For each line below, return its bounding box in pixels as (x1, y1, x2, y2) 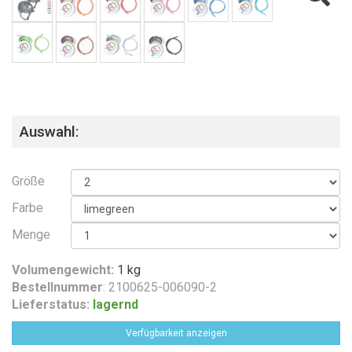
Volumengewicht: (12, 262, 114, 277)
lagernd (93, 296, 138, 312)
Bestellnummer (12, 279, 103, 295)
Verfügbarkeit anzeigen (125, 327, 227, 339)
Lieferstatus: (12, 296, 90, 312)
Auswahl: (20, 122, 79, 141)
